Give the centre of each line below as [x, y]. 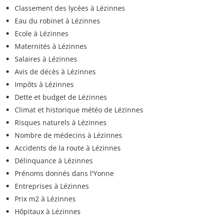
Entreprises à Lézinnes [52, 186]
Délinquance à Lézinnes [54, 161]
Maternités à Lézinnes [51, 46]
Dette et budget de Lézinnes [61, 97]
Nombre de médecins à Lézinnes [68, 135]
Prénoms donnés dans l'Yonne [64, 174]
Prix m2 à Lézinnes [45, 199]
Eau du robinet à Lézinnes [57, 21]
